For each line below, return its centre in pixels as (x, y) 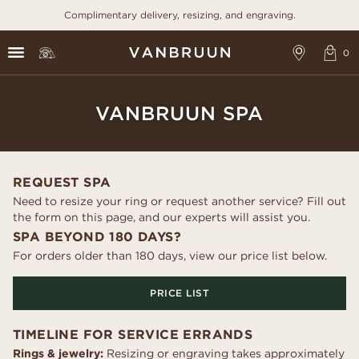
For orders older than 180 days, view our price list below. (170, 256)
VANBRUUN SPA (179, 113)
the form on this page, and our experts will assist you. (161, 217)
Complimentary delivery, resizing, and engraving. (179, 15)
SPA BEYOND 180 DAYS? (97, 236)
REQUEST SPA (62, 182)
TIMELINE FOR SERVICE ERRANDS (133, 334)
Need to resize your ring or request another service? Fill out (179, 201)
